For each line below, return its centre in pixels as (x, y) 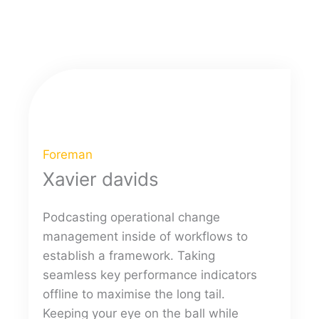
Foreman (68, 155)
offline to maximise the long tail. (134, 294)
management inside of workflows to (145, 236)
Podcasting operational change (131, 217)
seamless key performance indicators (150, 275)
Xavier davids (101, 179)
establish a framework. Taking (129, 256)
